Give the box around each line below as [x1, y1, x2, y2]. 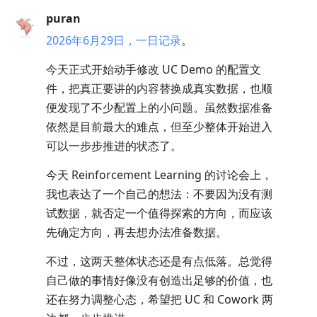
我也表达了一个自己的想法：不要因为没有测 [46, 185, 272, 202]
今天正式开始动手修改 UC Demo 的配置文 [46, 61, 261, 77]
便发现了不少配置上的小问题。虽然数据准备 [46, 99, 272, 115]
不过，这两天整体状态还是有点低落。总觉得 [46, 253, 272, 269]
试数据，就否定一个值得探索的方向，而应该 [46, 204, 272, 221]
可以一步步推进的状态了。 [46, 137, 182, 154]
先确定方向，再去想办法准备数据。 [46, 224, 227, 240]
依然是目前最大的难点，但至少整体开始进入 [46, 118, 272, 134]
